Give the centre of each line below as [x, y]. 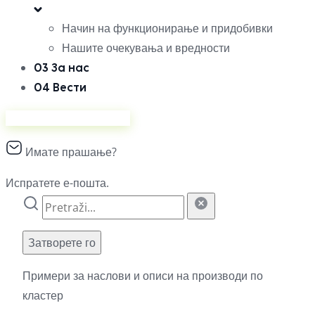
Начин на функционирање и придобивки [167, 28]
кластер [43, 295]
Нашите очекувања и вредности [146, 47]
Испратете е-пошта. [57, 182]
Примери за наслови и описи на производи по [143, 275]
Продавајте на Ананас [68, 118]
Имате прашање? [70, 152]
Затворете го [62, 242]
